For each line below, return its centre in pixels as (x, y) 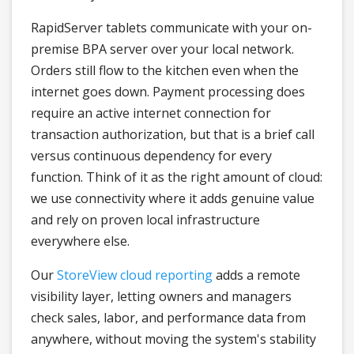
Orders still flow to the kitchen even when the (165, 71)
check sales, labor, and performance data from (168, 318)
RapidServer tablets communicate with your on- (171, 28)
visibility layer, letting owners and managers (161, 297)
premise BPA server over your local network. (162, 49)
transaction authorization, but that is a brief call (173, 135)
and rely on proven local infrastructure (145, 220)
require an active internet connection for (151, 113)
